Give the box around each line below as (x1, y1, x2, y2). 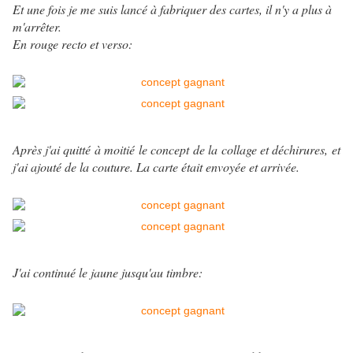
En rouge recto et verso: (13, 35, 132, 53)
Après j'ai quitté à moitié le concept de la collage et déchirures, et (13, 141, 340, 158)
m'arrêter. (13, 18, 61, 35)
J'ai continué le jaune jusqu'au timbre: (13, 264, 203, 281)
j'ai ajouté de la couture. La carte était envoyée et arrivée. (13, 158, 299, 176)
